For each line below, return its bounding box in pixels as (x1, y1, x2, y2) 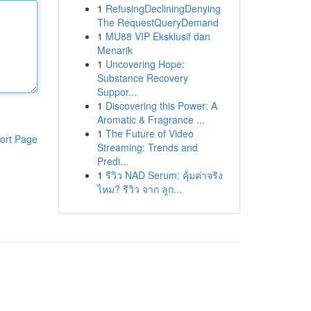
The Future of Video (105, 126, 194, 140)
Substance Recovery (96, 71, 188, 85)
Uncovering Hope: (105, 57, 185, 71)
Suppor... (96, 85, 137, 99)
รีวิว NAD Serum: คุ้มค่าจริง (105, 168, 223, 182)
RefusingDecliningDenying (105, 1, 221, 15)
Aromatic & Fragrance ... (96, 112, 205, 126)
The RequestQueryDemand (96, 15, 219, 29)
